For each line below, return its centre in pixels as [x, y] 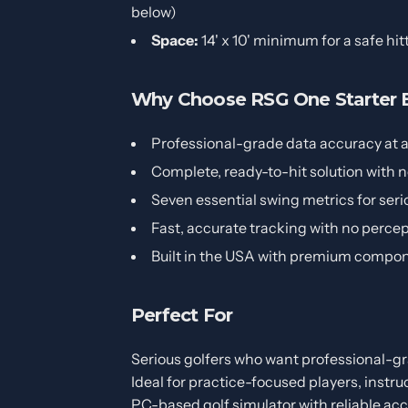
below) [154, 11]
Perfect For [182, 315]
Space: [175, 40]
